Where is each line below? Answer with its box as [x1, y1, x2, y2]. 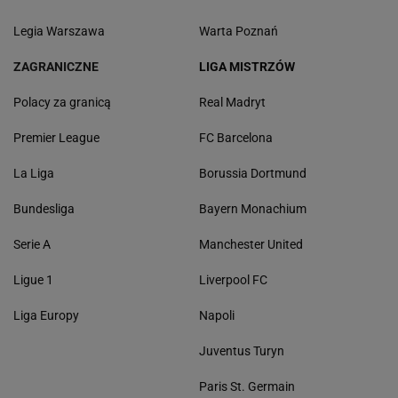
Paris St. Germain [199, 379, 295, 394]
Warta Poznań [199, 24, 278, 39]
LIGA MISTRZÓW [199, 60, 295, 75]
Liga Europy [13, 308, 79, 323]
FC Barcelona [199, 131, 273, 146]
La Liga [13, 166, 54, 181]
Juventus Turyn [199, 344, 284, 359]
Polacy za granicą [13, 95, 111, 110]
